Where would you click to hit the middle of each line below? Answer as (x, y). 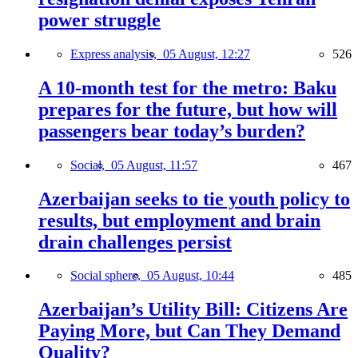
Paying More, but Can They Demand (189, 331)
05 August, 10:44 (191, 276)
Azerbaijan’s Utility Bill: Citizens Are (193, 310)
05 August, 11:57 (154, 165)
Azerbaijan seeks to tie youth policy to (194, 199)
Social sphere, (109, 276)
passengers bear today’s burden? (172, 131)
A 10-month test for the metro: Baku (187, 88)
